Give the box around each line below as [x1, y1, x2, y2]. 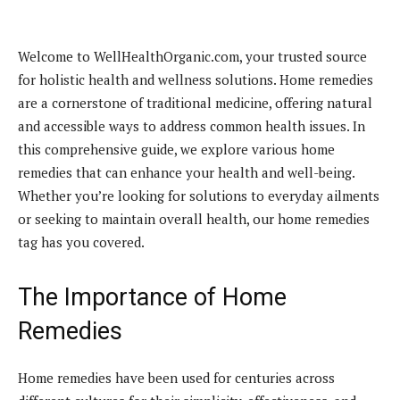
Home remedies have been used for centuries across [18, 368, 335, 387]
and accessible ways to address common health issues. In [18, 116, 365, 135]
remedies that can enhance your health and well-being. [18, 162, 354, 181]
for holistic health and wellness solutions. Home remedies [18, 70, 373, 88]
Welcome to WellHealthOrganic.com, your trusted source [18, 46, 367, 65]
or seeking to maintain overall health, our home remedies [18, 209, 370, 228]
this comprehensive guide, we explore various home [18, 139, 335, 158]
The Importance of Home [18, 282, 287, 312]
